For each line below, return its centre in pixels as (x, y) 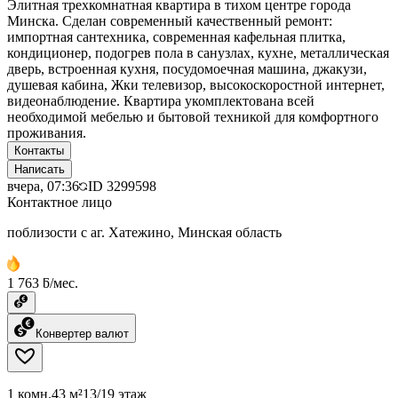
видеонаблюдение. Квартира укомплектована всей (161, 100)
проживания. (47, 132)
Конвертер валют (82, 333)
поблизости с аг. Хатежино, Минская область (144, 232)
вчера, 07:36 (43, 186)
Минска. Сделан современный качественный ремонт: (170, 20)
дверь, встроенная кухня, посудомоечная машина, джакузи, (187, 68)
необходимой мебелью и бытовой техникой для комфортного (193, 116)
